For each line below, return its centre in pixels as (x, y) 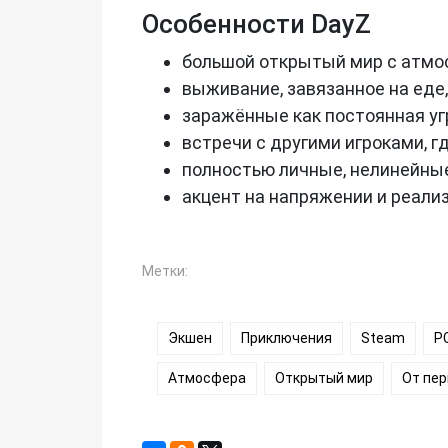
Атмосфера (207, 377)
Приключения (286, 337)
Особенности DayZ (256, 23)
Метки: (165, 270)
